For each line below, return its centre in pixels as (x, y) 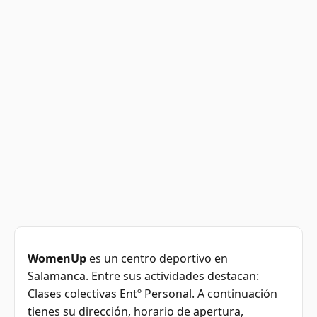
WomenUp (57, 259)
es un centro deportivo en (157, 259)
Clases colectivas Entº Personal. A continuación (152, 294)
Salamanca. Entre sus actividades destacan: (143, 276)
